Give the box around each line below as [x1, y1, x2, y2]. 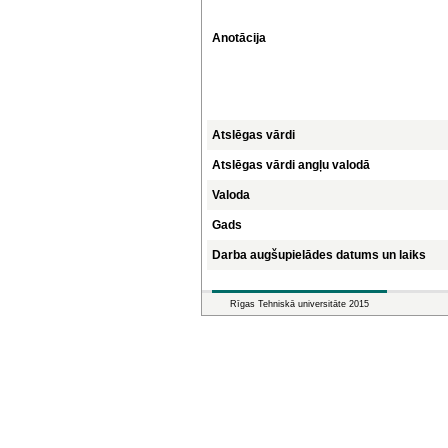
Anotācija [212, 31, 266, 45]
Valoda [212, 188, 250, 202]
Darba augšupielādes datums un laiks [212, 248, 426, 262]
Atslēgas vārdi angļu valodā [212, 158, 370, 172]
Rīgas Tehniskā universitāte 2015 [230, 299, 369, 309]
